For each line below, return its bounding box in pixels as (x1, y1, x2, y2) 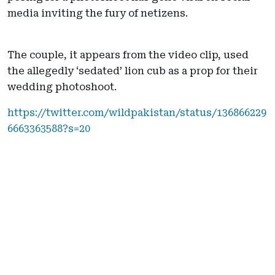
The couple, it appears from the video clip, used (7, 49, 249, 61)
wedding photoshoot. (7, 81, 117, 93)
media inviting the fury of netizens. (7, 7, 188, 20)
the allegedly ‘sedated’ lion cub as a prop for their (7, 65, 258, 77)
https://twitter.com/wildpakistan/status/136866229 (7, 107, 266, 119)
